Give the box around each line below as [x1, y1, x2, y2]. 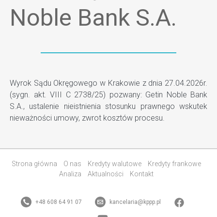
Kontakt [129, 170, 154, 178]
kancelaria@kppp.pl [108, 199, 161, 205]
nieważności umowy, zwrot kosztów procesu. [10, 113, 165, 123]
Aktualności [87, 170, 124, 178]
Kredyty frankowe [147, 160, 201, 168]
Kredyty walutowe [87, 160, 141, 168]
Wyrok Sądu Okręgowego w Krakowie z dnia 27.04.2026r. [10, 78, 207, 88]
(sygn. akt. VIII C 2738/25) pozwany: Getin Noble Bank [10, 90, 207, 99]
